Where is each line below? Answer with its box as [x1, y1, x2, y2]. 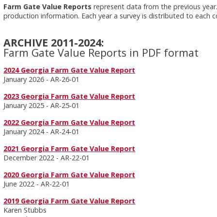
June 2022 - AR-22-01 [3, 179, 70, 188]
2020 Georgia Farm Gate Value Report [3, 170, 136, 179]
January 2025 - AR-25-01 [3, 101, 80, 110]
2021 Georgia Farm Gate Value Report [3, 144, 136, 153]
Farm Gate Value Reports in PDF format [3, 46, 199, 60]
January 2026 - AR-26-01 [3, 75, 80, 84]
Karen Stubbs [3, 205, 47, 215]
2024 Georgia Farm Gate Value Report [3, 65, 136, 75]
